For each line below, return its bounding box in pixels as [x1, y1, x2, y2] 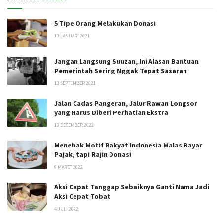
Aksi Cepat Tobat [54, 192, 110, 201]
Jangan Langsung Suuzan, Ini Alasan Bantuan [54, 57, 199, 66]
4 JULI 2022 [54, 206, 78, 213]
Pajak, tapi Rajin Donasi [54, 150, 131, 159]
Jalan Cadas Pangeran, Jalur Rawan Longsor [54, 99, 197, 108]
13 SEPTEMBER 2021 [54, 80, 96, 87]
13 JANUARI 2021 [54, 32, 90, 39]
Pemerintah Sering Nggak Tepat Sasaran [54, 66, 187, 75]
